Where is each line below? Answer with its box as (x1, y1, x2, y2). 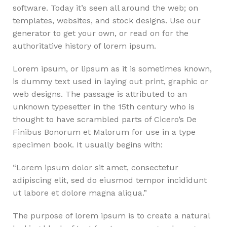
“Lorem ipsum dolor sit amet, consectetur (13, 163, 178, 172)
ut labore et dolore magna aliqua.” (13, 188, 147, 198)
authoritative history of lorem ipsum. (13, 41, 156, 51)
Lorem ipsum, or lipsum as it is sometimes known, (13, 64, 212, 73)
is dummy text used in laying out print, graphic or (13, 77, 208, 86)
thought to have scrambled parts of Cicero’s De (13, 115, 197, 124)
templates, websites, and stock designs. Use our (13, 16, 201, 25)
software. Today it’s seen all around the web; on (13, 3, 198, 13)
